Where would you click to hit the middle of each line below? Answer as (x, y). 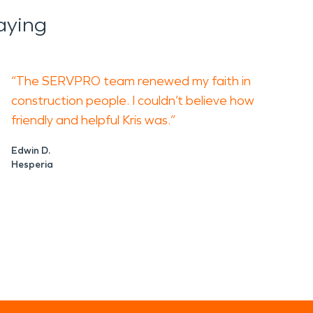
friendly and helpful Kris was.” (93, 120)
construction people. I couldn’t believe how (133, 101)
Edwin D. (31, 151)
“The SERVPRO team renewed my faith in (131, 81)
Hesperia (32, 165)
